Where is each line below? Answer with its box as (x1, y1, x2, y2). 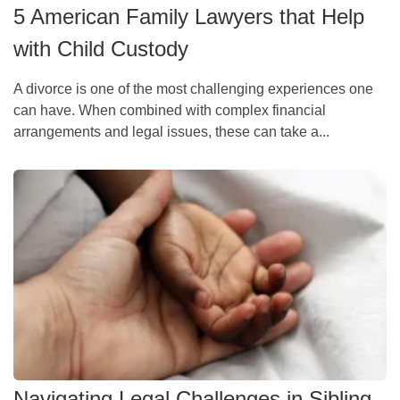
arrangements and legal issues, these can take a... (13, 123, 329, 139)
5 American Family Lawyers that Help (13, 4, 364, 29)
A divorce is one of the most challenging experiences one (13, 80, 373, 96)
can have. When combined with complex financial (13, 102, 326, 118)
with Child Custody (13, 36, 188, 61)
